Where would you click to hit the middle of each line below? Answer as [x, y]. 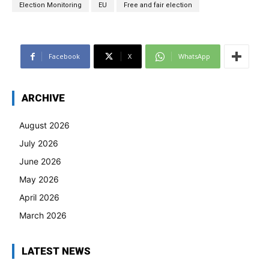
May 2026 [39, 180]
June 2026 [40, 162]
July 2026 [39, 144]
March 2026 [43, 216]
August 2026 [44, 125]
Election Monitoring [50, 5]
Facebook [64, 56]
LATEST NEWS [56, 251]
